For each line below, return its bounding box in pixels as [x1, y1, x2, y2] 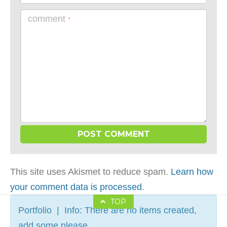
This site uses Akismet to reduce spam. [10, 167, 171, 177]
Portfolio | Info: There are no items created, [18, 205, 197, 216]
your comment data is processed [10, 182, 142, 193]
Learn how [171, 167, 213, 177]
